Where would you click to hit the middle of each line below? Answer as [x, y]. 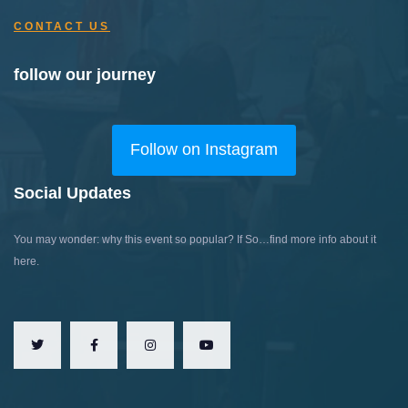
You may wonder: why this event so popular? [124, 239]
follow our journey [85, 74]
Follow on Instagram [204, 150]
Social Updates [72, 193]
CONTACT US [62, 26]
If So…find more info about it [305, 239]
